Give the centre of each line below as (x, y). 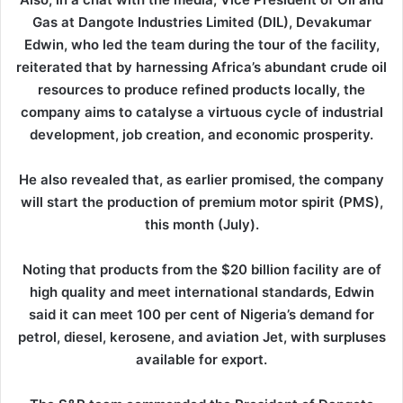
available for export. (201, 360)
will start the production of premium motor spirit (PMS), (201, 202)
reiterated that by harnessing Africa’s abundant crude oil (201, 67)
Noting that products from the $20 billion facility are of (201, 270)
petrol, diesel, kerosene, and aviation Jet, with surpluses (201, 337)
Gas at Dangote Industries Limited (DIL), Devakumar (201, 22)
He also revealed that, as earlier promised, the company (201, 180)
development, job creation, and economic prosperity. (201, 135)
